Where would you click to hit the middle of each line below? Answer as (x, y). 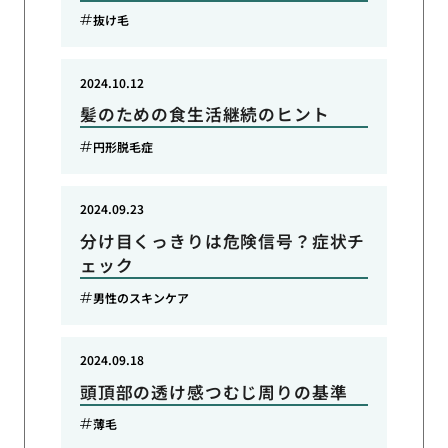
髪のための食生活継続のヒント (204, 114)
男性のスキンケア (141, 297)
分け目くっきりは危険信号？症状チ (222, 241)
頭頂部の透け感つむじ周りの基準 (213, 391)
